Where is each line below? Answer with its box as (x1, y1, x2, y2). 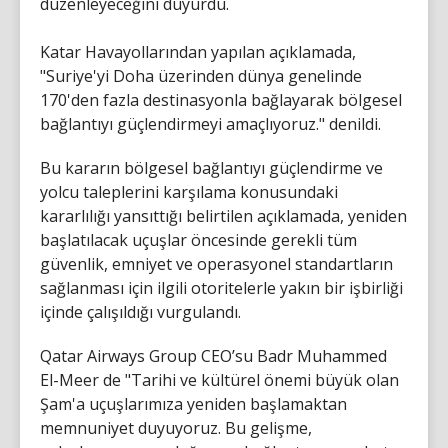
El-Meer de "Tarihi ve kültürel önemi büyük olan (40, 368, 399, 391)
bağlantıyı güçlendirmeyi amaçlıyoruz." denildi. (40, 112, 381, 135)
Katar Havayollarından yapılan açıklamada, (40, 40, 356, 63)
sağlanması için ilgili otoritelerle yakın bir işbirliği (40, 276, 403, 299)
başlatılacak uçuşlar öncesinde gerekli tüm (40, 228, 357, 251)
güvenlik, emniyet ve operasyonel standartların (40, 252, 393, 275)
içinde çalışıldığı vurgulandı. (40, 300, 241, 323)
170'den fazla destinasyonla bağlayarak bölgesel (40, 88, 402, 111)
